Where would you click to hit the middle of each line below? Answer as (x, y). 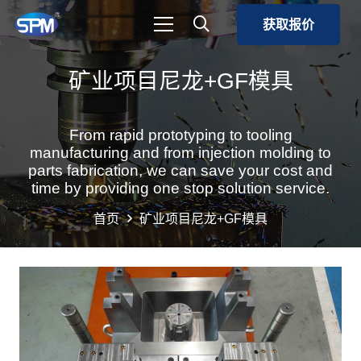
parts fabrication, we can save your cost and (180, 170)
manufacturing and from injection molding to (180, 153)
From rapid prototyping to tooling (180, 135)
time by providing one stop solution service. (180, 188)
